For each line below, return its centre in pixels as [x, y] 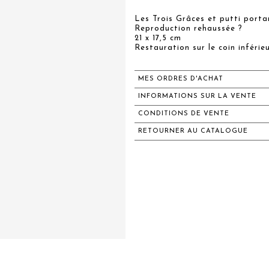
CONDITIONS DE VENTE [184, 114]
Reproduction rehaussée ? [189, 29]
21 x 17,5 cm [158, 38]
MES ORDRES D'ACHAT [181, 79]
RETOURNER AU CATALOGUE [193, 131]
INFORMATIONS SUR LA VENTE [197, 96]
